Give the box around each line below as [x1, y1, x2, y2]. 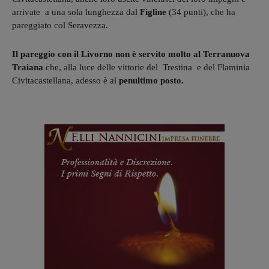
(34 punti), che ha [166, 7, 235, 17]
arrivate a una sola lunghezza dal [12, 7, 138, 17]
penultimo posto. [119, 75, 184, 85]
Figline [138, 7, 166, 17]
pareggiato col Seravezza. [12, 20, 108, 30]
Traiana [12, 62, 43, 72]
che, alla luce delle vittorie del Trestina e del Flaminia [43, 62, 250, 72]
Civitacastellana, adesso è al [12, 75, 119, 85]
